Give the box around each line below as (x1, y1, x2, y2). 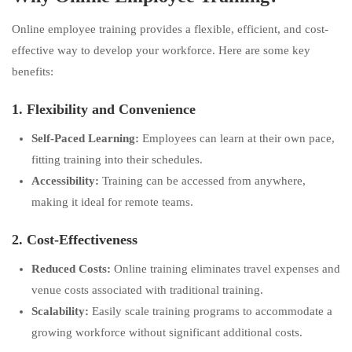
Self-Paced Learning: (31, 132, 139, 145)
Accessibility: (31, 174, 99, 187)
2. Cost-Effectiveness (12, 232, 137, 247)
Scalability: (31, 305, 89, 317)
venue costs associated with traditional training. (31, 284, 263, 296)
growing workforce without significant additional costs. (31, 326, 302, 339)
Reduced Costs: (31, 262, 111, 275)
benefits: (12, 65, 53, 78)
